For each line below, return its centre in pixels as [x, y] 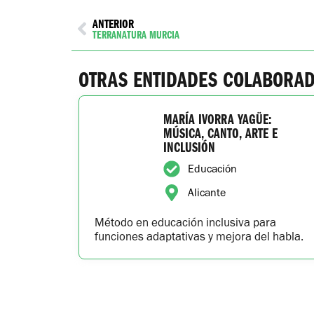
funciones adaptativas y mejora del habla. [199, 237]
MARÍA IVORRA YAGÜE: [218, 119]
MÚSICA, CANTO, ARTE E [221, 133]
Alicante [207, 193]
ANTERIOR [113, 23]
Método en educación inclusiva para [185, 223]
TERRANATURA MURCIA [136, 35]
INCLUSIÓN [190, 147]
